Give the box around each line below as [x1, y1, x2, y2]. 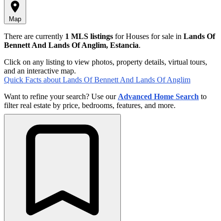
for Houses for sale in [113, 32, 184, 40]
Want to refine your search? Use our [4, 92, 118, 101]
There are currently [4, 32, 65, 40]
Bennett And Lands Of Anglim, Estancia [4, 40, 139, 49]
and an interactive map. [4, 66, 76, 75]
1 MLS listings [65, 32, 113, 40]
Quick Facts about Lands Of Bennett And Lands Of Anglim [4, 75, 190, 84]
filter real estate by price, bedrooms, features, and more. [4, 101, 176, 110]
